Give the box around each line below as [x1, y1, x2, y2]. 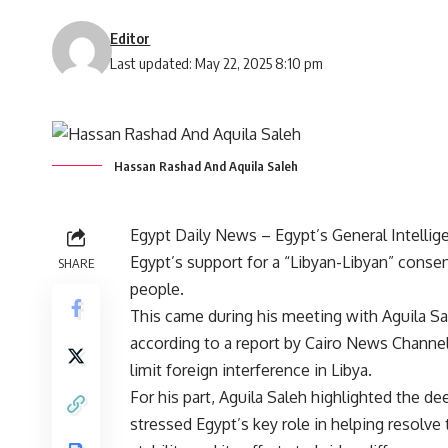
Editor [110, 28, 151, 47]
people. [130, 278, 184, 299]
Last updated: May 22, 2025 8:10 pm [110, 53, 324, 72]
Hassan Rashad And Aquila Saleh [114, 157, 298, 174]
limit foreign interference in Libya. [130, 359, 372, 380]
